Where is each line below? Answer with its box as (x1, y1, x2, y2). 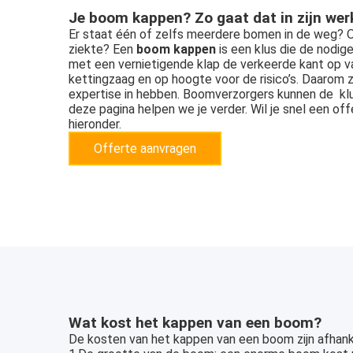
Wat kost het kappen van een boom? (69, 313, 321, 332)
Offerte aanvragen (94, 140, 196, 156)
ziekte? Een (69, 41, 136, 57)
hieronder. (69, 116, 121, 132)
